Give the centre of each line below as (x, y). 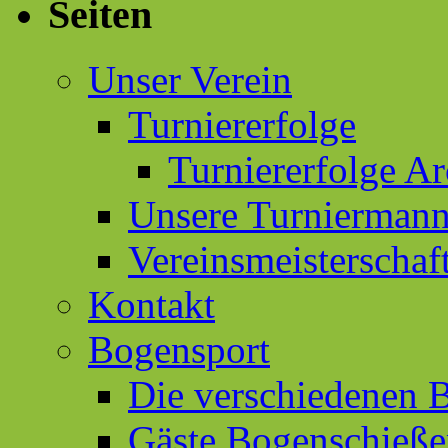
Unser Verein (190, 79)
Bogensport (179, 349)
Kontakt (151, 304)
